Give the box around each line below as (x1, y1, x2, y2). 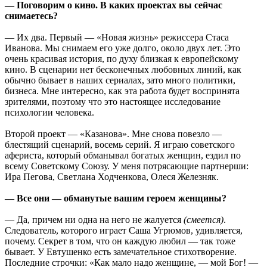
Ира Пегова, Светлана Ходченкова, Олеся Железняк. (5, 171, 219, 182)
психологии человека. (5, 107, 94, 117)
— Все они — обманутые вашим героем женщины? (5, 193, 226, 203)
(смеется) (184, 214, 223, 225)
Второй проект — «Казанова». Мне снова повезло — (5, 128, 222, 139)
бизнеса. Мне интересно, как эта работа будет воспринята (5, 85, 240, 96)
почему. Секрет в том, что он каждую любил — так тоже (5, 235, 235, 246)
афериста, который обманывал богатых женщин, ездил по (5, 150, 241, 160)
